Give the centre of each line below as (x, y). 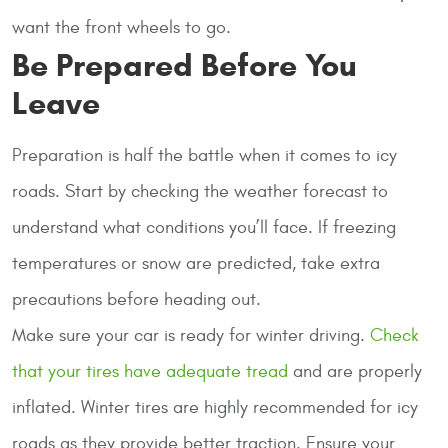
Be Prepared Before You (184, 64)
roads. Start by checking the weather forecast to (200, 191)
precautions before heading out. (136, 299)
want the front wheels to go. (121, 27)
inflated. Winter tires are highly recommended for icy (215, 407)
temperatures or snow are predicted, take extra (196, 263)
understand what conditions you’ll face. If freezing (204, 227)
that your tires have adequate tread (150, 371)
